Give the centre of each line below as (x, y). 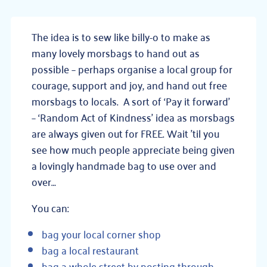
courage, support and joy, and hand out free (129, 85)
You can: (50, 207)
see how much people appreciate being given (133, 149)
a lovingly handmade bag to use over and (124, 165)
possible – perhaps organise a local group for (132, 69)
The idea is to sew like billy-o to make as (121, 36)
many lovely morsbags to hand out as (115, 52)
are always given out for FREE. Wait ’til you (125, 133)
